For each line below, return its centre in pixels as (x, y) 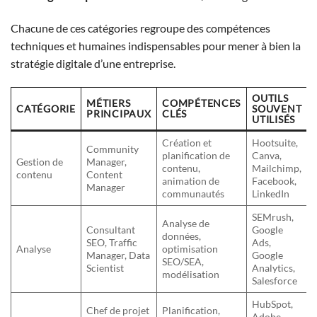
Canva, (267, 155)
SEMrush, (273, 217)
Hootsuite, (275, 142)
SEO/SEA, (183, 261)
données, (182, 236)
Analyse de (186, 223)
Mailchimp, (277, 168)
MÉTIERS (109, 103)
